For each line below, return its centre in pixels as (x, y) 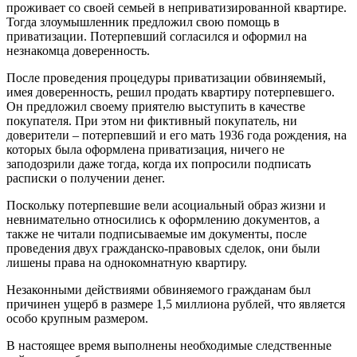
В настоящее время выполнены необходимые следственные (169, 346)
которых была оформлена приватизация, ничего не (145, 150)
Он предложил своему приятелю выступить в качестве (156, 107)
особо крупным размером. (77, 319)
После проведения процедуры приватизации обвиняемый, (166, 78)
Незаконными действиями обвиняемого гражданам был (159, 290)
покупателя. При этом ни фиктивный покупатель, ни (152, 121)
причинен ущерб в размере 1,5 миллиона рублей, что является (176, 304)
